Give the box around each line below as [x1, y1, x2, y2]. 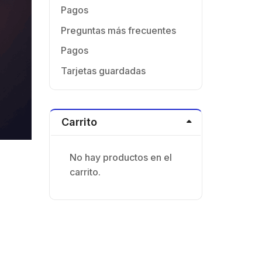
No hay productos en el [69, 151, 172, 163]
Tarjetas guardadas [60, 64, 146, 77]
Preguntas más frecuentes [60, 24, 176, 36]
